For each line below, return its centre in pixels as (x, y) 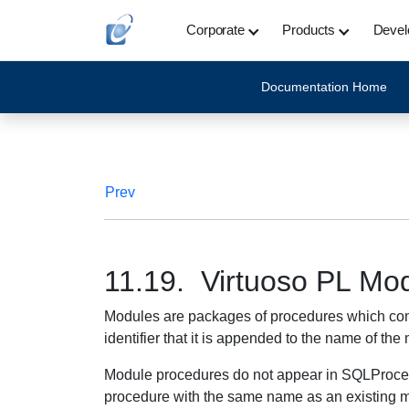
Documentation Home (324, 87)
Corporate (215, 30)
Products (309, 30)
